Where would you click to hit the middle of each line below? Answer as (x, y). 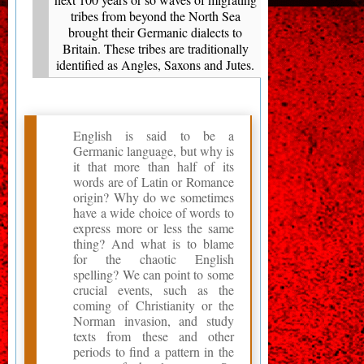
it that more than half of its (154, 166)
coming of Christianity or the (154, 305)
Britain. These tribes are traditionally (155, 48)
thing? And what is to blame (154, 243)
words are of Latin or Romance (154, 181)
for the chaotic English (154, 258)
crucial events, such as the (154, 289)
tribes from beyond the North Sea (155, 15)
